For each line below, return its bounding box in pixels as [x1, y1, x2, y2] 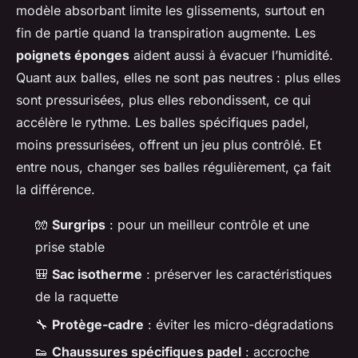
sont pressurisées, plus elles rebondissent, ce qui [16, 91, 311, 108]
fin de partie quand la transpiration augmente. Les [16, 24, 316, 41]
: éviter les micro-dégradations [144, 316, 333, 332]
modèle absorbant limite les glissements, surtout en [16, 2, 324, 18]
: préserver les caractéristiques [142, 266, 332, 283]
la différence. [16, 181, 95, 197]
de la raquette [35, 288, 118, 305]
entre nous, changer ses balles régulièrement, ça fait [16, 158, 331, 175]
